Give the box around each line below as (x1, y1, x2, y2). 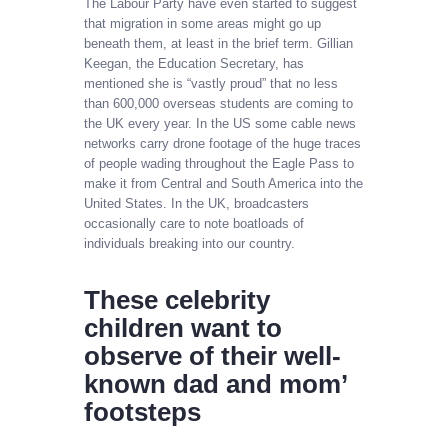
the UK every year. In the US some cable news (84, 116, 356, 132)
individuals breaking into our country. (84, 236, 295, 252)
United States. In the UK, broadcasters (84, 196, 309, 212)
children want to (84, 312, 282, 343)
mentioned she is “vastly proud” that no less (84, 76, 338, 92)
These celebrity (84, 284, 270, 315)
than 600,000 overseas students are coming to (84, 96, 353, 112)
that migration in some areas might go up (84, 16, 321, 32)
